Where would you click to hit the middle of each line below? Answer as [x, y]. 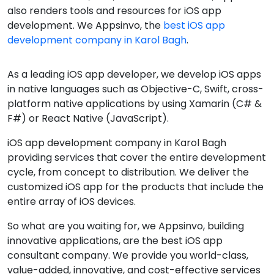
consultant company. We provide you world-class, [128, 255]
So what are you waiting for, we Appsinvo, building [126, 226]
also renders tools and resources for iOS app [114, 11]
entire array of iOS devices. [72, 202]
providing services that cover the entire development [137, 157]
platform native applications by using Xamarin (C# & [135, 104]
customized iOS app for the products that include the [135, 187]
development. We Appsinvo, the [85, 25]
